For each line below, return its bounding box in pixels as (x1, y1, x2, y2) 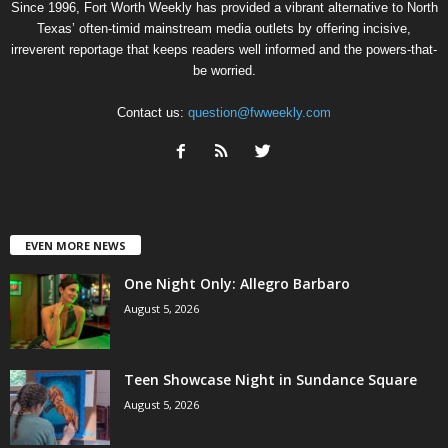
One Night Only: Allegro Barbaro (124, 274, 350, 294)
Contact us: (117, 105, 188, 121)
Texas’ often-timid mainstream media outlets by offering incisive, (37, 21, 411, 37)
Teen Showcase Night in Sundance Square (124, 370, 417, 390)
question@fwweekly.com (188, 105, 331, 121)
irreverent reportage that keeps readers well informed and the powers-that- (11, 42, 437, 58)
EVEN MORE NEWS (25, 238, 126, 254)
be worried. (192, 63, 256, 79)
